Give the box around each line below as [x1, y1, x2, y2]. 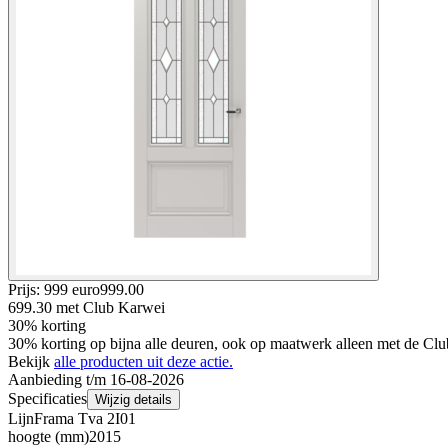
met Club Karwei [56, 298, 165, 316]
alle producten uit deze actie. [54, 352, 233, 370]
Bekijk [8, 352, 54, 370]
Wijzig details [95, 391, 172, 407]
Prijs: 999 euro [8, 280, 100, 298]
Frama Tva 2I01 [34, 409, 136, 427]
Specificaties [8, 389, 87, 407]
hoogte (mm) [8, 427, 89, 445]
